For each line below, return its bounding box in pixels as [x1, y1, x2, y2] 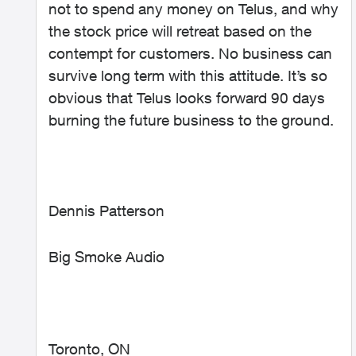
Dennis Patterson [48, 202, 164, 219]
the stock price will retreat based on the [48, 22, 311, 40]
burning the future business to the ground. [48, 111, 338, 129]
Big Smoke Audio [48, 248, 164, 265]
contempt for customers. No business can [48, 44, 332, 62]
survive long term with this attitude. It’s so [48, 67, 327, 84]
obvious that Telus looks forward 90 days [48, 89, 325, 106]
